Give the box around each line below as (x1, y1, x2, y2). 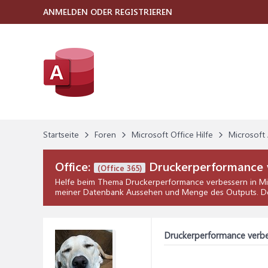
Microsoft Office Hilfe (132, 129, 213, 140)
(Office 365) (98, 163, 142, 173)
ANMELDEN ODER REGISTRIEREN (43, 6, 172, 17)
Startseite (43, 129, 79, 140)
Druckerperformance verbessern (126, 176, 248, 187)
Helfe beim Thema (55, 176, 126, 187)
